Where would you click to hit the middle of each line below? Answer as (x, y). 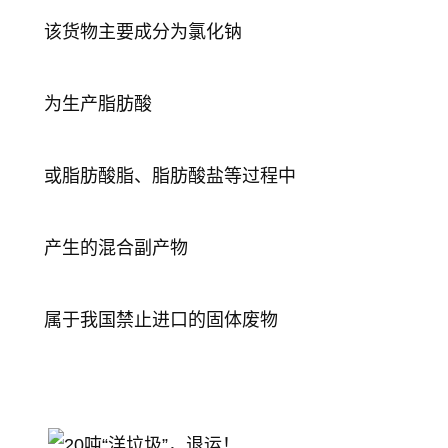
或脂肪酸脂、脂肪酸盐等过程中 (170, 175)
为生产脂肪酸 (98, 103)
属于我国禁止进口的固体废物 (161, 319)
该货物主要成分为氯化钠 (143, 31)
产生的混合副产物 (116, 247)
